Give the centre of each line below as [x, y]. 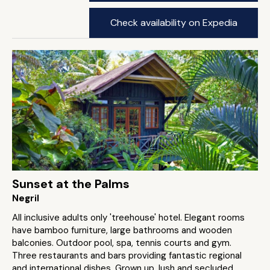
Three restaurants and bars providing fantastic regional [127, 256]
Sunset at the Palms [71, 184]
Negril [26, 198]
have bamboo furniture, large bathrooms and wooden [122, 230]
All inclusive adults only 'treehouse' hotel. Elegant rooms [128, 218]
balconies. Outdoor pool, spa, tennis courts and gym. [122, 243]
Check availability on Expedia [174, 23]
